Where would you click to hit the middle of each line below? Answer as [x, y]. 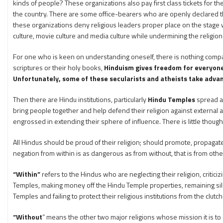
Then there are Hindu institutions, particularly [80, 99]
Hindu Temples [171, 99]
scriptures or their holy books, [58, 67]
